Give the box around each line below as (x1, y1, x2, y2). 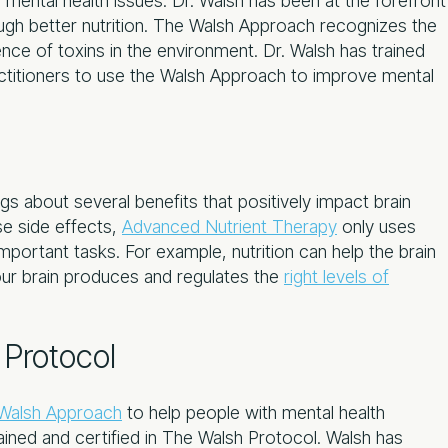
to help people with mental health (122, 401, 385, 423)
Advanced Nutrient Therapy (122, 215, 337, 237)
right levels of (284, 265, 389, 287)
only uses (337, 215, 416, 237)
